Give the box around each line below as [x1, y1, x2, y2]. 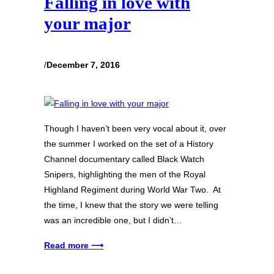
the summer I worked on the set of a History [44, 138, 213, 149]
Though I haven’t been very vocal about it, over [44, 123, 226, 133]
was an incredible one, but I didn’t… [44, 215, 182, 225]
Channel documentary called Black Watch [44, 154, 204, 164]
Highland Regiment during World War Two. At [44, 184, 221, 194]
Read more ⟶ [44, 240, 103, 250]
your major [44, 13, 131, 34]
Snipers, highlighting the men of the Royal [44, 169, 206, 179]
